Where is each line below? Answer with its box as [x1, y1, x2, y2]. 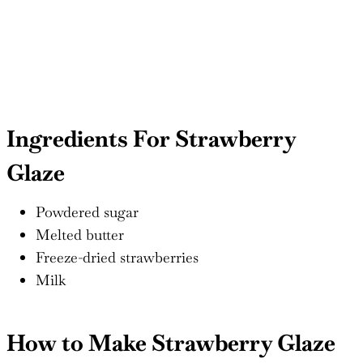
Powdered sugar [36, 202, 139, 221]
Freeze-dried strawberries [36, 247, 199, 267]
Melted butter [36, 224, 124, 244]
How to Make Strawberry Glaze [6, 327, 335, 357]
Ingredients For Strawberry [6, 123, 296, 153]
